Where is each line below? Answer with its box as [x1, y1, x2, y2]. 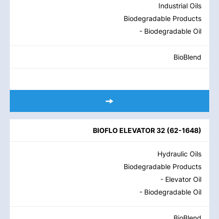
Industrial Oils [158, 1, 201, 10]
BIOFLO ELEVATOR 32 [93, 126, 165, 134]
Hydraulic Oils [157, 150, 201, 158]
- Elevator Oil [160, 175, 201, 183]
